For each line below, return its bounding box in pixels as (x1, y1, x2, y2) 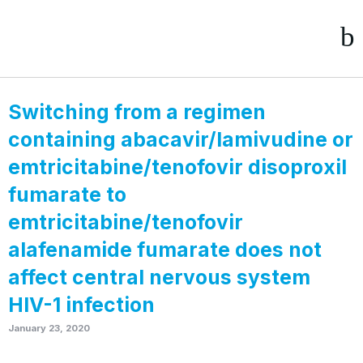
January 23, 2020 (8, 322, 90, 334)
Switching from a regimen (8, 100, 266, 124)
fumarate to (8, 182, 126, 207)
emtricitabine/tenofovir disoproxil (8, 155, 347, 179)
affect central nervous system (8, 265, 310, 289)
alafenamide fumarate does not (8, 237, 322, 262)
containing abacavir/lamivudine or (8, 127, 353, 152)
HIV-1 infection (8, 293, 155, 317)
